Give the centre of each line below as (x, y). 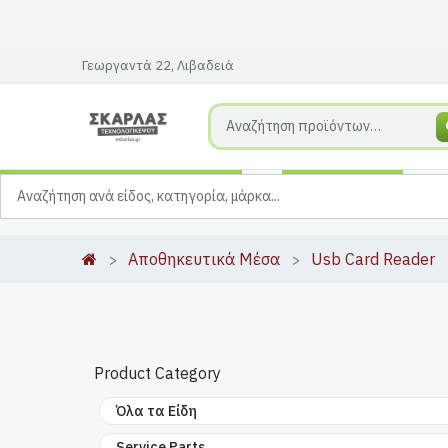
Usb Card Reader (373, 258)
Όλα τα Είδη (157, 411)
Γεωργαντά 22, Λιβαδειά (158, 65)
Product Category (158, 373)
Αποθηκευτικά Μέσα (204, 258)
